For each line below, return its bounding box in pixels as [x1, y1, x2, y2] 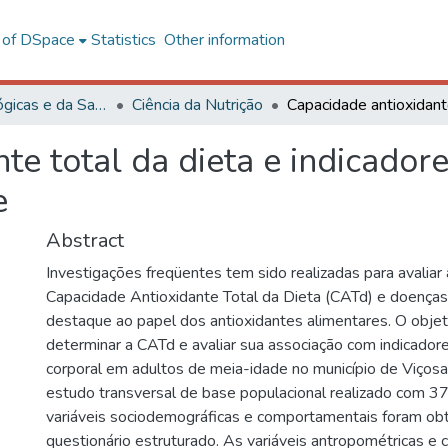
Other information [163, 29, 285, 51]
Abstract [46, 227, 124, 254]
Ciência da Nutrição [132, 94, 263, 116]
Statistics [90, 29, 156, 51]
